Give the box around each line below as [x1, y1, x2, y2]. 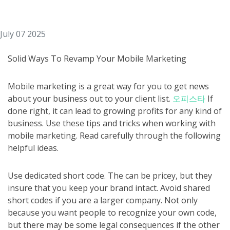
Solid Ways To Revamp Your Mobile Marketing [8, 53, 186, 64]
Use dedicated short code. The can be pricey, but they [8, 170, 212, 181]
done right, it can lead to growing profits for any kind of [8, 105, 222, 117]
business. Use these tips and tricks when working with [8, 118, 216, 129]
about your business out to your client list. [8, 93, 172, 104]
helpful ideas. [8, 142, 59, 154]
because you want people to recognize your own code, [8, 207, 217, 218]
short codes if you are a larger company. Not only [8, 195, 198, 206]
